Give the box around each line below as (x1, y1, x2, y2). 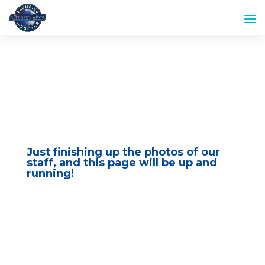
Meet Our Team (61, 53, 203, 75)
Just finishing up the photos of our (26, 146, 220, 159)
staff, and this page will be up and (26, 156, 217, 169)
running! (26, 167, 74, 180)
